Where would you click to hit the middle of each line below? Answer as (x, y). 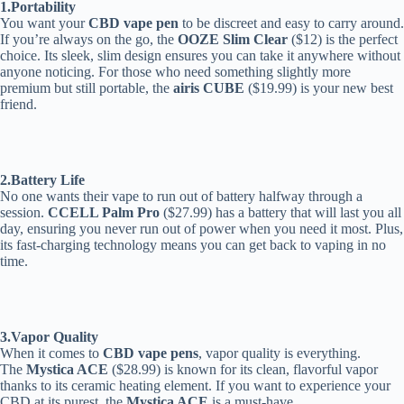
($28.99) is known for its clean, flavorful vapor (243, 369)
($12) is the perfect (343, 39)
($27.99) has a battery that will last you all (280, 212)
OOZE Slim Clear (233, 39)
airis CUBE (209, 87)
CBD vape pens (151, 353)
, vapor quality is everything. (280, 353)
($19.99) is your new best (319, 87)
